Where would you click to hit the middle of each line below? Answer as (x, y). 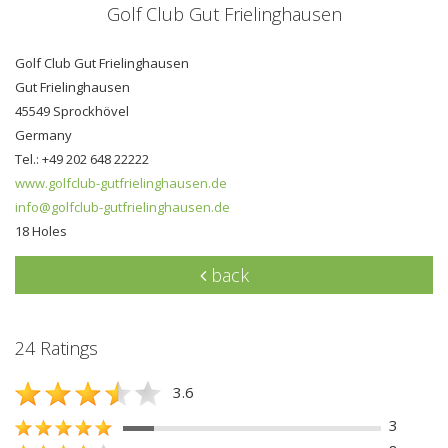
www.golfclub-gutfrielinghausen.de (121, 182)
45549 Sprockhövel (72, 110)
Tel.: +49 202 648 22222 (82, 158)
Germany (43, 134)
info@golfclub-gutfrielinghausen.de (122, 206)
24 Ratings (56, 347)
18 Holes (41, 230)
